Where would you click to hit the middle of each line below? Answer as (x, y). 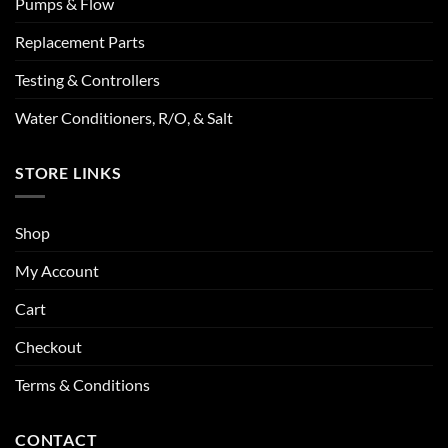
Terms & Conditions (82, 385)
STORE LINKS (68, 172)
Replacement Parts (80, 41)
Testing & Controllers (87, 79)
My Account (57, 271)
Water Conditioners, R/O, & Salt (124, 117)
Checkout (48, 347)
